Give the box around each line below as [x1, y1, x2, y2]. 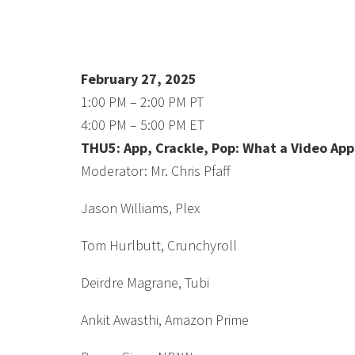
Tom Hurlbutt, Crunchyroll [81, 236, 237, 254]
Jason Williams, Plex [81, 199, 200, 217]
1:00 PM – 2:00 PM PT [81, 93, 204, 111]
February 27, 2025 [81, 70, 197, 88]
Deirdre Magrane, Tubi [81, 273, 209, 292]
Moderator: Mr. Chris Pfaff [81, 162, 231, 180]
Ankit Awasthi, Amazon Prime [81, 311, 249, 329]
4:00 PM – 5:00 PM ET [81, 116, 204, 134]
